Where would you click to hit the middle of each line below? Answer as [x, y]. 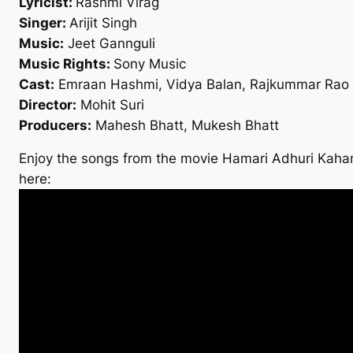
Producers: [55, 126]
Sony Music [150, 64]
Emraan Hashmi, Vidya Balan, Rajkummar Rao [202, 85]
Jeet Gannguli [110, 44]
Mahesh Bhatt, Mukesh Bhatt [185, 126]
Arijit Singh [103, 23]
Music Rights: [66, 64]
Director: [48, 105]
